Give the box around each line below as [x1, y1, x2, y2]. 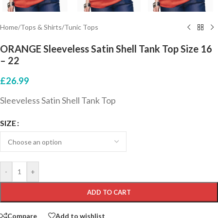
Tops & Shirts [20, 23, 62, 32]
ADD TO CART [87, 188, 131, 197]
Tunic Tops [64, 23, 98, 32]
